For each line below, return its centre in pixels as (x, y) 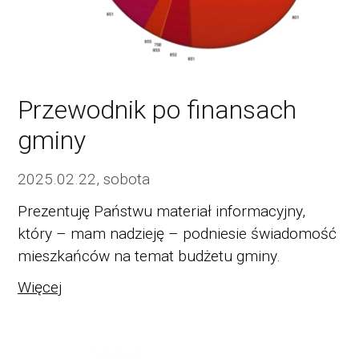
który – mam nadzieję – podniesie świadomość (177, 233)
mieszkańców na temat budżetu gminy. (149, 256)
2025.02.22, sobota (83, 179)
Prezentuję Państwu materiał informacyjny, (161, 211)
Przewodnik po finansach (157, 110)
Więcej (39, 288)
